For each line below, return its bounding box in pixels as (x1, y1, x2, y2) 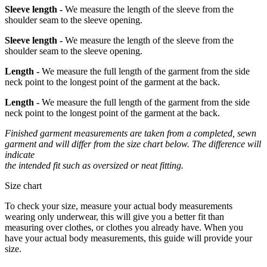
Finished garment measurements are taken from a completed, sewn (5, 128, 256, 138)
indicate (5, 149, 35, 160)
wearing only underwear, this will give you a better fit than (5, 211, 224, 222)
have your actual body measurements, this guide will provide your (5, 232, 252, 243)
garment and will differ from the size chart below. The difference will (5, 138, 261, 149)
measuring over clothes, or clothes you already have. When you (5, 222, 243, 232)
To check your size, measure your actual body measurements (5, 200, 232, 211)
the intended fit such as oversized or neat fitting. (5, 160, 184, 170)
